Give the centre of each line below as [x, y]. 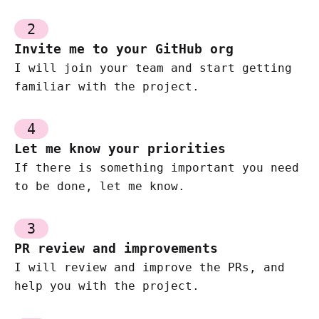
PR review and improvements [116, 248]
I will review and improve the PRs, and [150, 267]
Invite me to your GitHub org [124, 48]
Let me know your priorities [120, 148]
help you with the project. [107, 286]
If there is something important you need [157, 167]
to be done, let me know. [100, 186]
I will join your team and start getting [153, 68]
